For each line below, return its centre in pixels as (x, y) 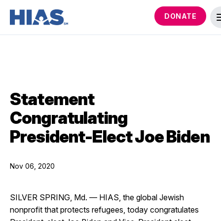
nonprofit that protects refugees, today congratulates (104, 210)
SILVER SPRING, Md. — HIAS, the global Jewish (97, 197)
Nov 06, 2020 (32, 166)
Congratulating (69, 118)
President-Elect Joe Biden (110, 136)
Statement (52, 99)
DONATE (180, 16)
